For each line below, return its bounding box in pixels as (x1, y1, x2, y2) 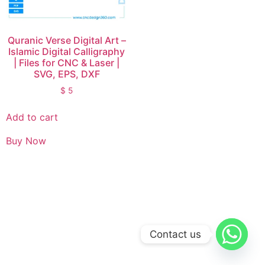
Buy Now (6, 135, 46, 147)
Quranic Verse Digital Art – (7, 34, 126, 47)
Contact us (150, 228, 201, 240)
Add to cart (6, 111, 58, 124)
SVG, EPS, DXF (33, 68, 100, 80)
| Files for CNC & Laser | (14, 57, 120, 69)
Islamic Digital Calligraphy (8, 46, 125, 58)
